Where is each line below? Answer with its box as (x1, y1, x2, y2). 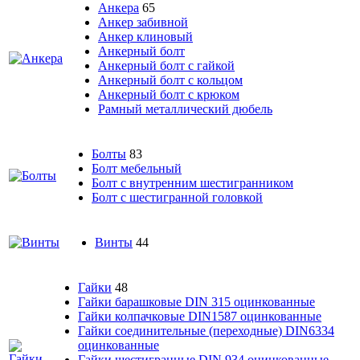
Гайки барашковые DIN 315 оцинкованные (78, 294, 315, 309)
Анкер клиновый (98, 29, 193, 43)
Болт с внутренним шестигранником (92, 175, 293, 190)
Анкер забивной (98, 14, 188, 29)
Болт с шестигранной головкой (92, 190, 263, 204)
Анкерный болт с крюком (98, 87, 239, 101)
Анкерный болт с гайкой (98, 58, 235, 72)
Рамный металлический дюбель (98, 101, 272, 116)
